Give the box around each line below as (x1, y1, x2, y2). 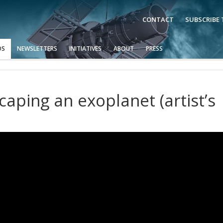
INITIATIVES (69, 44, 102, 53)
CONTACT (142, 15, 174, 24)
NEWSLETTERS (17, 44, 57, 53)
